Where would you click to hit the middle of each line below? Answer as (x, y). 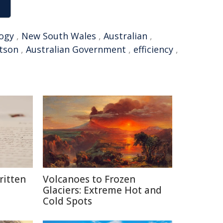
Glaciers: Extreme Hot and (102, 190)
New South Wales (59, 36)
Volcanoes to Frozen (89, 179)
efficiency (153, 49)
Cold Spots (67, 201)
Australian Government (76, 49)
